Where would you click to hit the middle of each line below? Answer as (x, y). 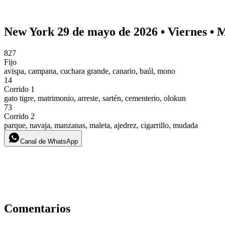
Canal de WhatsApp (49, 141)
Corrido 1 (19, 89)
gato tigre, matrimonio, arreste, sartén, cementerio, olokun (95, 98)
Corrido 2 (19, 116)
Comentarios (37, 208)
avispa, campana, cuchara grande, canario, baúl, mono (90, 71)
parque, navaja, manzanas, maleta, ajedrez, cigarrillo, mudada (101, 125)
